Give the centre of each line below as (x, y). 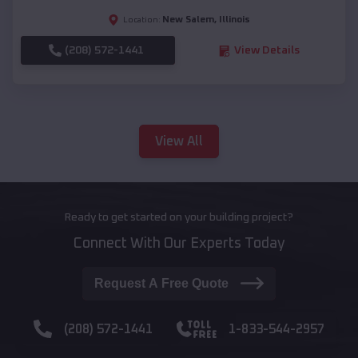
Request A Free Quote (162, 283)
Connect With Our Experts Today (179, 243)
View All (179, 141)
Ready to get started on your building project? (179, 217)
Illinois (235, 20)
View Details (267, 51)
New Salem (188, 20)
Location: (142, 20)
